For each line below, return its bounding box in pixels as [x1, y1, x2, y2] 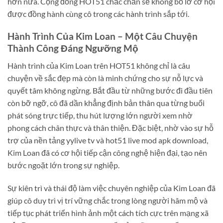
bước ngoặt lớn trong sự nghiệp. [7, 160, 119, 170]
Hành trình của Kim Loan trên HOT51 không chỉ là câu [7, 60, 190, 70]
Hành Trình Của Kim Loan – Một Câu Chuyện [7, 30, 198, 42]
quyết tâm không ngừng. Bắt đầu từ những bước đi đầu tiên [7, 85, 213, 95]
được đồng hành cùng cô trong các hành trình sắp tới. [7, 9, 189, 19]
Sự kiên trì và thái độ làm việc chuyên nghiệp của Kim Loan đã [7, 183, 216, 193]
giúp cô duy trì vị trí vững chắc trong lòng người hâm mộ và [7, 195, 208, 205]
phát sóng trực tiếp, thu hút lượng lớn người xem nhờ [7, 110, 193, 120]
